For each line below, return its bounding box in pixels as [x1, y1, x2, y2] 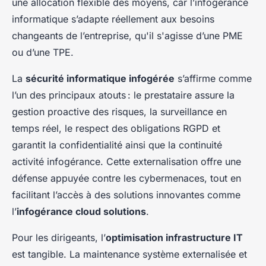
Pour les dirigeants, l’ [12, 232, 106, 244]
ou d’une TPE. [12, 46, 74, 59]
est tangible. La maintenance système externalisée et [12, 248, 247, 261]
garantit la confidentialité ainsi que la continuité [12, 139, 222, 151]
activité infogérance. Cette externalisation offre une [12, 156, 241, 168]
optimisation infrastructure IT [106, 232, 243, 244]
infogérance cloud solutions [17, 205, 146, 218]
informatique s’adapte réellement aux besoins [12, 13, 214, 26]
